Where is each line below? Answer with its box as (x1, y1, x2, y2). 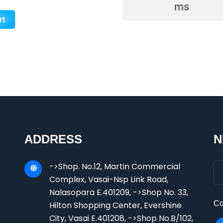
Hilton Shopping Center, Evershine (49, 200, 182, 211)
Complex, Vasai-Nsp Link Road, (49, 174, 168, 185)
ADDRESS (24, 132, 82, 146)
